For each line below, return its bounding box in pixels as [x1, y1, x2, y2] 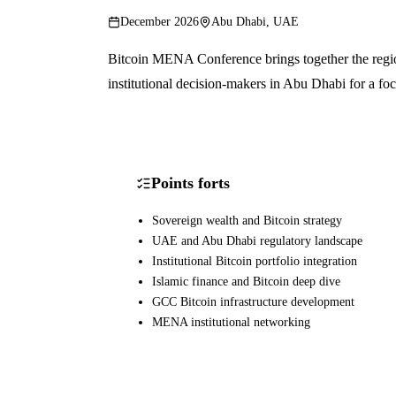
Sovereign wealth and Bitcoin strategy [151, 212, 342, 227]
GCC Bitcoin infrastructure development [151, 293, 354, 308]
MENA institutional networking [151, 314, 310, 329]
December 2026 [120, 15, 199, 29]
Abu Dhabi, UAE [211, 15, 299, 29]
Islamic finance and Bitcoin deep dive [151, 273, 340, 288]
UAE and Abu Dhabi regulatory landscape [151, 232, 362, 247]
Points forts [151, 173, 230, 192]
